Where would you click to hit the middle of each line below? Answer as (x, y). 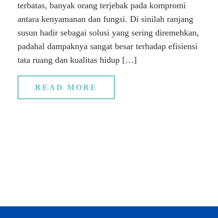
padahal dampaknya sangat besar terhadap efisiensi (108, 46)
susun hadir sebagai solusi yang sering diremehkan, (108, 32)
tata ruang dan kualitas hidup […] (77, 60)
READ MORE (66, 87)
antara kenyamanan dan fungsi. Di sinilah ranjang (105, 19)
